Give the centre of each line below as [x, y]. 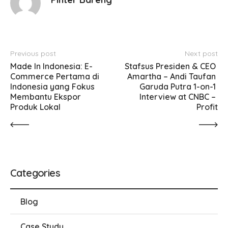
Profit [207, 107]
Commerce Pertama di [56, 76]
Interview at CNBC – [179, 96]
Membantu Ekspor [47, 96]
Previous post [33, 53]
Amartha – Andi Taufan [173, 76]
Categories [35, 173]
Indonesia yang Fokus [53, 86]
